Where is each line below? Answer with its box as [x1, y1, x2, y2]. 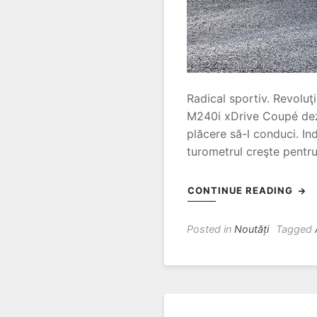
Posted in [187, 222, 234, 235]
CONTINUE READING [188, 184, 296, 196]
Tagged [276, 222, 315, 235]
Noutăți [234, 222, 269, 235]
